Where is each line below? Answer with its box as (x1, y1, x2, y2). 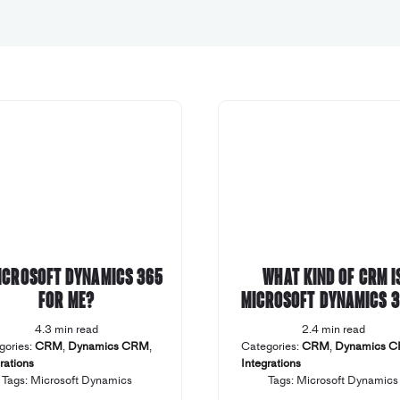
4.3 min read (35, 321, 99, 338)
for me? (38, 287, 95, 313)
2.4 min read (301, 321, 365, 338)
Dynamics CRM (68, 337, 150, 355)
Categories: (240, 337, 302, 355)
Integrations (240, 354, 301, 372)
